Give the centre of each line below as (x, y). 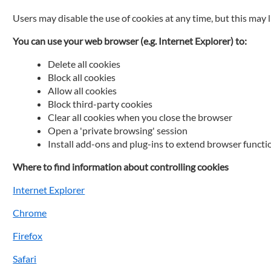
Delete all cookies (84, 64)
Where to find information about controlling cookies (121, 167)
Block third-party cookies (100, 104)
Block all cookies (82, 77)
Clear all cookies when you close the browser (140, 117)
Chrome (30, 213)
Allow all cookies (83, 90)
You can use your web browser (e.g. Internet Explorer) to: (130, 41)
